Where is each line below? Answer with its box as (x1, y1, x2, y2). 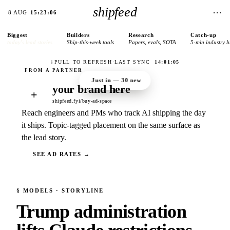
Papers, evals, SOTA (128, 40, 176, 45)
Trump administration (16, 201, 187, 222)
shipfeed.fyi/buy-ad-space (52, 98, 112, 104)
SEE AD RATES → (33, 151, 90, 157)
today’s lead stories (7, 40, 52, 45)
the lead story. (22, 133, 66, 142)
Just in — (91, 77, 122, 83)
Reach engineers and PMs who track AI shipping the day (22, 108, 206, 117)
